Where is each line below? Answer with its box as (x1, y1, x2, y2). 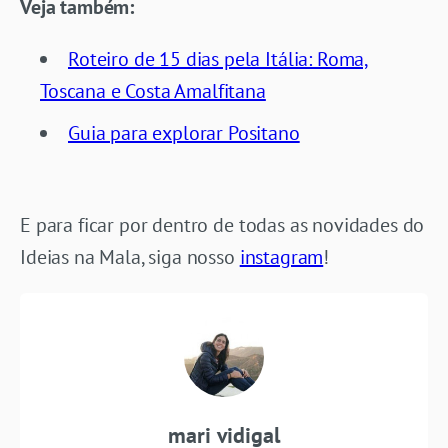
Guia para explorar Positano (68, 120, 300, 147)
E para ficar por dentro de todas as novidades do (20, 212, 425, 239)
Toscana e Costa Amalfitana (40, 78, 266, 105)
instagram (239, 244, 324, 271)
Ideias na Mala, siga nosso (20, 244, 240, 271)
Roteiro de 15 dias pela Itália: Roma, (68, 46, 370, 73)
